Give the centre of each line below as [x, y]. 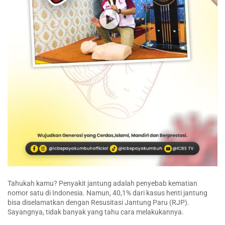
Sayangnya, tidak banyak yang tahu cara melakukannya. [96, 212]
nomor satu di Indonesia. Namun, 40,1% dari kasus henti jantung [107, 193]
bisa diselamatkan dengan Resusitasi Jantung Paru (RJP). [98, 203]
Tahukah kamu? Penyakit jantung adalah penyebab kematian [102, 184]
